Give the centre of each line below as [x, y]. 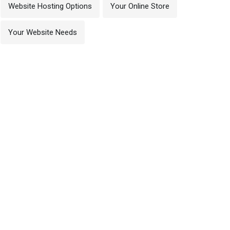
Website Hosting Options [50, 6]
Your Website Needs [43, 32]
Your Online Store [140, 6]
